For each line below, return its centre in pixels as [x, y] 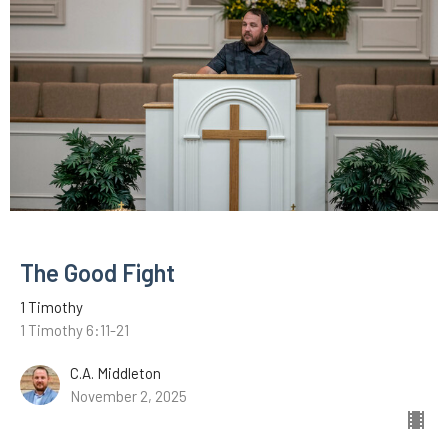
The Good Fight [97, 272]
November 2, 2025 [128, 395]
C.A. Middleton [115, 372]
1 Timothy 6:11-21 [74, 329]
